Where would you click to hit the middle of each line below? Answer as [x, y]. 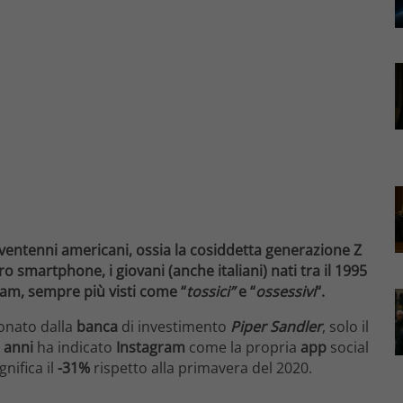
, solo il [345, 326]
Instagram [151, 347]
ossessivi [286, 291]
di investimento [174, 326]
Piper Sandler [276, 326]
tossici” [212, 291]
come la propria [243, 347]
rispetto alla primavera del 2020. [201, 367]
